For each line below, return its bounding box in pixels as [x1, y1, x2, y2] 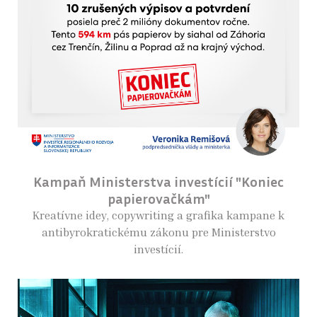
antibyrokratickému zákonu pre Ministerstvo [41, 224, 276, 239]
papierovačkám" [107, 189, 210, 207]
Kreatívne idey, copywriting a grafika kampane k [33, 207, 284, 222]
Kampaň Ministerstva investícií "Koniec [33, 172, 284, 190]
